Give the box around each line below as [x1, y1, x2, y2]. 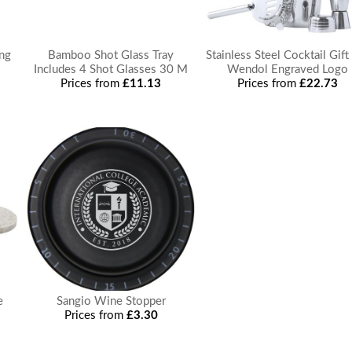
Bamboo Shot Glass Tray [48, 49, 174, 61]
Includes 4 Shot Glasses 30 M [34, 64, 189, 75]
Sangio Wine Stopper [56, 295, 166, 307]
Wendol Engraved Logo [226, 64, 348, 75]
